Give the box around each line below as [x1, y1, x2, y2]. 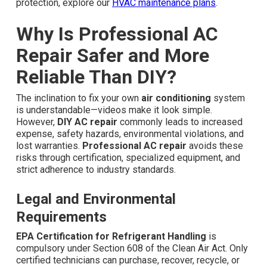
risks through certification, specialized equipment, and [16, 152, 240, 164]
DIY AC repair [57, 116, 117, 128]
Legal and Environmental [16, 191, 176, 208]
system [211, 92, 245, 104]
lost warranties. [16, 140, 82, 152]
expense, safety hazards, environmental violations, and [16, 128, 244, 140]
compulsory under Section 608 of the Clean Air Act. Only [16, 243, 248, 254]
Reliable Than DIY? [16, 66, 176, 89]
